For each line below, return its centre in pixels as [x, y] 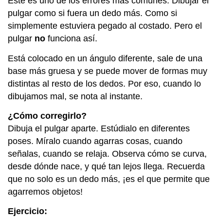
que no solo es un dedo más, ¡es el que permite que [109, 179]
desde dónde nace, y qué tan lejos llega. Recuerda [106, 167]
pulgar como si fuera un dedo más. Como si [92, 13]
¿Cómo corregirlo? [47, 116]
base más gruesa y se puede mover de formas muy [108, 71]
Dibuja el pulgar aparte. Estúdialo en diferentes [99, 129]
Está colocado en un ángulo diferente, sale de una [105, 58]
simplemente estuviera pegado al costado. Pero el [105, 26]
